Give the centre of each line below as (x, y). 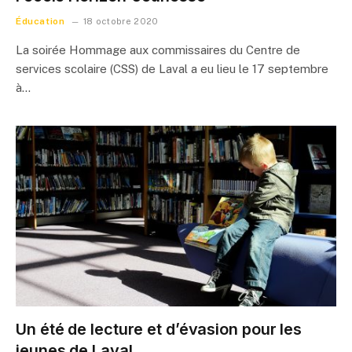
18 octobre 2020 (121, 21)
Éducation (40, 21)
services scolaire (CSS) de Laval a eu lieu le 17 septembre (172, 69)
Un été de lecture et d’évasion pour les (159, 329)
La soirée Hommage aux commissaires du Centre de (158, 50)
